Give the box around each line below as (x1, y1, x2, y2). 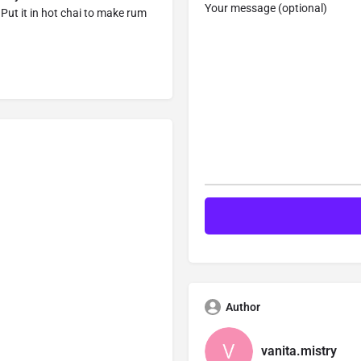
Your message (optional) (205, 2, 327, 15)
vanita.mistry (261, 343, 337, 359)
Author (226, 300, 260, 313)
